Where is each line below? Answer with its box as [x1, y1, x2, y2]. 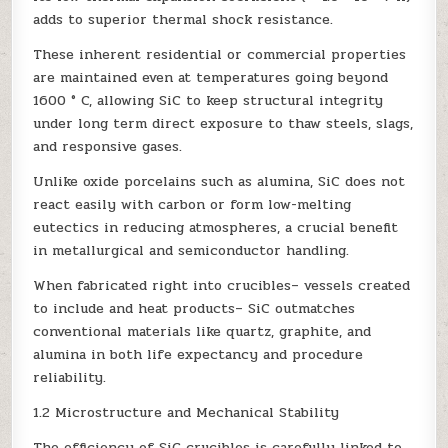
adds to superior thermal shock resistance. [33, 9, 334, 31]
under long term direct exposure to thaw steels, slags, [33, 113, 414, 135]
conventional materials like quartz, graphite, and [33, 321, 372, 343]
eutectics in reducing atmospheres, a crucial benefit [33, 217, 399, 239]
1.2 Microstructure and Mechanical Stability [33, 402, 340, 424]
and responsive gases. [33, 136, 183, 158]
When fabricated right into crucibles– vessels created [33, 275, 411, 297]
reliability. [33, 367, 107, 389]
